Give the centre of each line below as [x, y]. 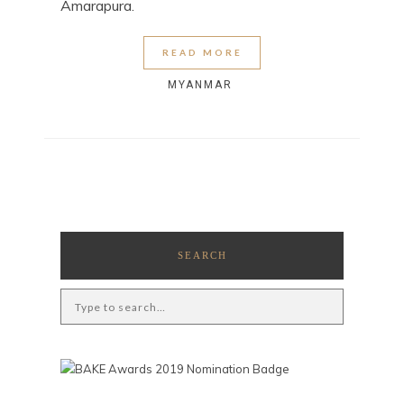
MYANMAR [200, 85]
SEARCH [202, 256]
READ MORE [202, 53]
